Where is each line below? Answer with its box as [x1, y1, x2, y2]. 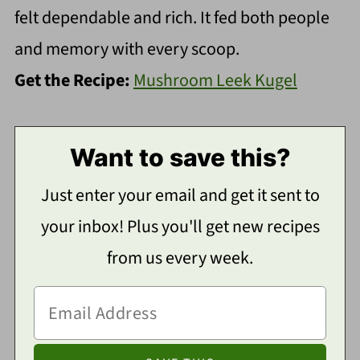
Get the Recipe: [14, 67, 133, 93]
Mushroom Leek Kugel [133, 67, 297, 93]
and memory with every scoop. [14, 35, 239, 62]
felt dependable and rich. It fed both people [14, 4, 329, 31]
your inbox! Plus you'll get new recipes [40, 213, 320, 239]
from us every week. [107, 244, 253, 271]
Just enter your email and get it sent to [40, 182, 320, 208]
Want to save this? [69, 142, 291, 172]
